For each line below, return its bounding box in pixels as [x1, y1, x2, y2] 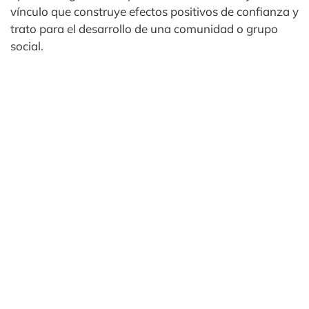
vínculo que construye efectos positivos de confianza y [10, 4, 299, 19]
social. [10, 39, 43, 53]
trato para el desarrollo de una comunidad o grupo [10, 21, 278, 36]
